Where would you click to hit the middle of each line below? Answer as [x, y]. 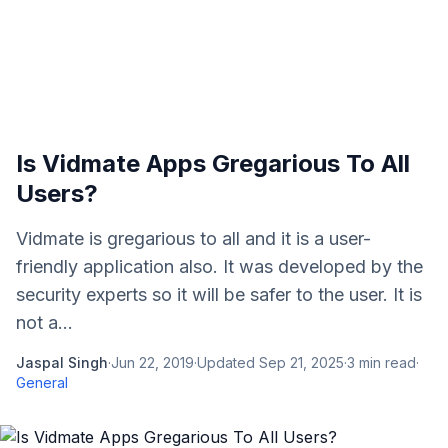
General [42, 382]
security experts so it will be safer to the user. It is [219, 294]
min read [385, 362]
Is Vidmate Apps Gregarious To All [213, 163]
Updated [228, 362]
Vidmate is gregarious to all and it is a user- [193, 238]
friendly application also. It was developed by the [219, 266]
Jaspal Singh [62, 362]
